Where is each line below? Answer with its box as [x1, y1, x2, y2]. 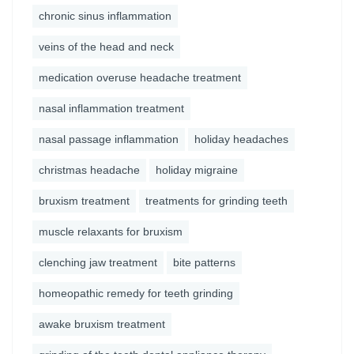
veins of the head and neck [39, 40, 174, 53]
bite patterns [173, 256, 235, 269]
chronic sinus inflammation [39, 9, 171, 22]
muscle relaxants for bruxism [39, 225, 183, 238]
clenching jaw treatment [39, 256, 157, 269]
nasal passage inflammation [39, 133, 179, 145]
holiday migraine [156, 164, 238, 176]
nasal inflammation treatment [39, 102, 184, 115]
